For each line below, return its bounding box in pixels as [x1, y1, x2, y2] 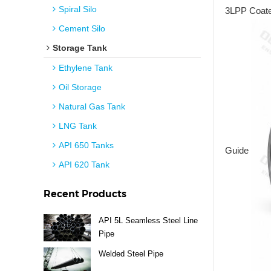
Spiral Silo [59, 4, 97, 14]
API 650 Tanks [59, 140, 114, 150]
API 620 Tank [59, 160, 109, 169]
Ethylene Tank [59, 63, 113, 73]
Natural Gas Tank [59, 102, 125, 111]
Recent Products [44, 188, 126, 200]
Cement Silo [59, 24, 105, 33]
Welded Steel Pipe [99, 249, 163, 258]
